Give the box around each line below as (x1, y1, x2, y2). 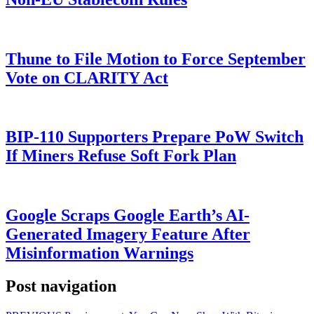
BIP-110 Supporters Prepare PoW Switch (6, 128, 303, 146)
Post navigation (6, 277, 116, 296)
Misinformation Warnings (6, 244, 193, 263)
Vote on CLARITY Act (6, 68, 168, 87)
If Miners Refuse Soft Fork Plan (6, 146, 236, 165)
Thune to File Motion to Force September (6, 49, 306, 68)
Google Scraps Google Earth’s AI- (6, 206, 250, 225)
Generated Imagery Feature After (6, 225, 250, 244)
